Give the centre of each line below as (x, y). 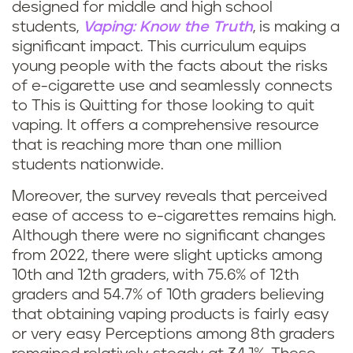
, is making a (296, 28)
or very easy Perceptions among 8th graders (173, 335)
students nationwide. (88, 165)
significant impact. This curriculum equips (159, 47)
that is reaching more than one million (147, 146)
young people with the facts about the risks (170, 67)
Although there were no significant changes (169, 236)
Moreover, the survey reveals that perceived (169, 197)
